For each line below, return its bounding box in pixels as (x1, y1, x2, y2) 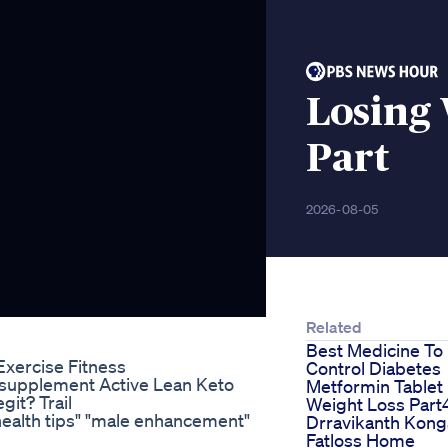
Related (306, 317, 362, 338)
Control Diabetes (306, 357, 441, 380)
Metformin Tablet (306, 375, 443, 398)
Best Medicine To (306, 339, 443, 362)
